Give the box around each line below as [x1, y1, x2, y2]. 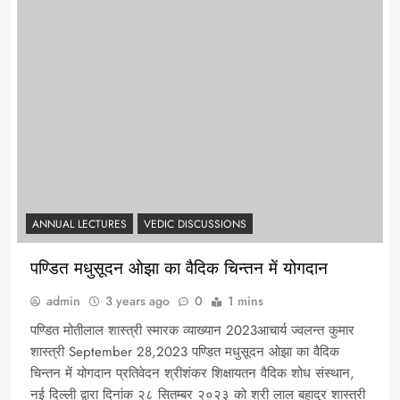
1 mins [228, 287, 263, 305]
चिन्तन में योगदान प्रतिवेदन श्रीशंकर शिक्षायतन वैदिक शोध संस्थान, [30, 358, 354, 379]
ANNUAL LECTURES [32, 211, 127, 228]
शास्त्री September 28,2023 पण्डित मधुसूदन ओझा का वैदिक [30, 337, 339, 357]
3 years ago [105, 287, 170, 305]
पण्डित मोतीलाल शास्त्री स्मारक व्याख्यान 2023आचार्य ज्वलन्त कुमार [30, 315, 354, 336]
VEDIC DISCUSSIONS [144, 211, 246, 228]
